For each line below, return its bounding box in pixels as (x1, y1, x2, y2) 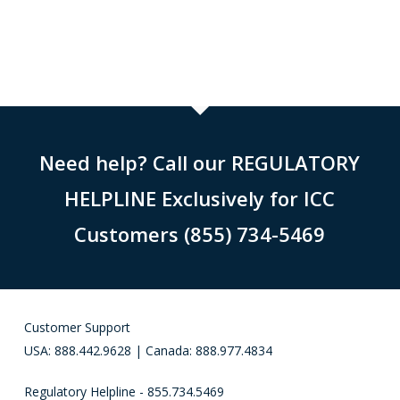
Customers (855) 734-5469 (74, 221, 326, 248)
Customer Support (23, 319, 130, 337)
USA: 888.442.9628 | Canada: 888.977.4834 (23, 342, 272, 360)
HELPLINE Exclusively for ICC (64, 185, 336, 212)
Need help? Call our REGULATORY (39, 149, 361, 177)
